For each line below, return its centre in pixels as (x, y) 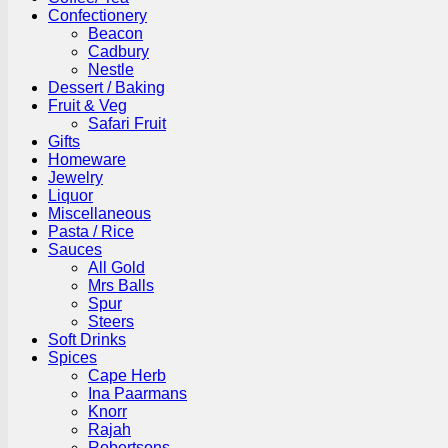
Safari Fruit (127, 123)
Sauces (75, 249)
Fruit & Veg (87, 105)
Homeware (87, 159)
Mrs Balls (121, 285)
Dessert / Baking (106, 87)
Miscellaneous (99, 213)
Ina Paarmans (137, 393)
